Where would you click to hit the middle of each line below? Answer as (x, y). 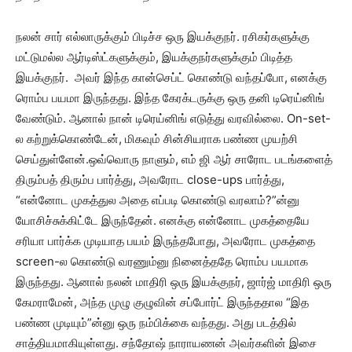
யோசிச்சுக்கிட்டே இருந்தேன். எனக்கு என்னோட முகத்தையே (163, 220)
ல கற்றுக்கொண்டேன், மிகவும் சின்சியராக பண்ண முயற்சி (157, 139)
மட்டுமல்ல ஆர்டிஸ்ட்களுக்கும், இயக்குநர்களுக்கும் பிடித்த (154, 57)
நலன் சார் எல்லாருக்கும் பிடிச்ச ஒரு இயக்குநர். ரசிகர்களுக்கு (163, 37)
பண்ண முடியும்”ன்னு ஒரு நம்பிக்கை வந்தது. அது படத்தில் (156, 323)
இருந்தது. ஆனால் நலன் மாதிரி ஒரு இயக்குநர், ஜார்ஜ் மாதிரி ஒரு (174, 282)
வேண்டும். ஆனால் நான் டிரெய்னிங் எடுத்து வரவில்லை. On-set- (173, 118)
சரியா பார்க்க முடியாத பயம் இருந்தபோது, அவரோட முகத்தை (165, 241)
